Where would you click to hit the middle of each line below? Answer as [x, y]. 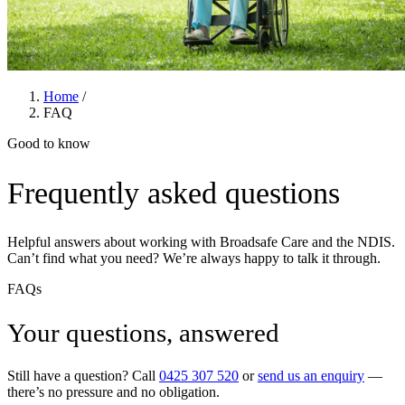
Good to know [49, 143]
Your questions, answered [143, 332]
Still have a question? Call [83, 376]
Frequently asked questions [174, 193]
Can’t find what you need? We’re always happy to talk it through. [194, 258]
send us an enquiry [311, 376]
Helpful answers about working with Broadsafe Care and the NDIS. [201, 241]
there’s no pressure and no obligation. [113, 392]
